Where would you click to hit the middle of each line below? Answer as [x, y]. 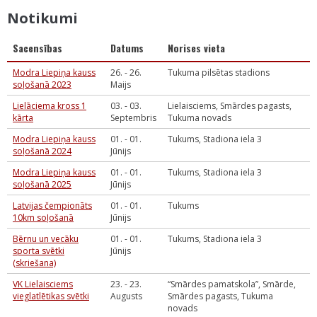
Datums [127, 48]
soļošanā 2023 [42, 85]
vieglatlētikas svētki [51, 296]
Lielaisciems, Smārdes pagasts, [230, 106]
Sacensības [38, 48]
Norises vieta [196, 48]
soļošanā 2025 [42, 184]
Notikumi [42, 18]
